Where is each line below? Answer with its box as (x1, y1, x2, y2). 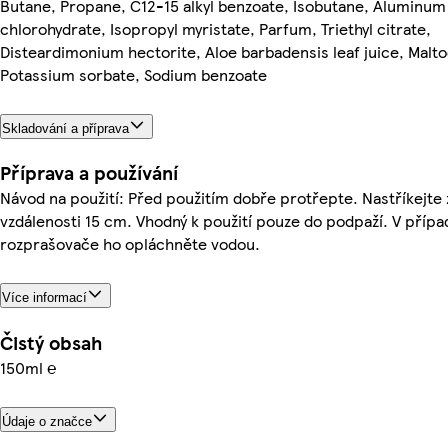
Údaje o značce (2, 414, 92, 430)
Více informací (2, 290, 87, 306)
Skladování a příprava (2, 120, 129, 136)
